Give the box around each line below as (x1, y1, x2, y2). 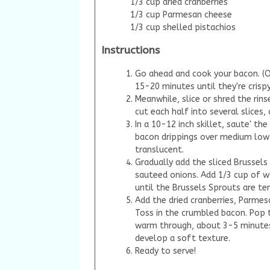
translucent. (135, 144, 184, 155)
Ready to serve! (135, 245, 196, 256)
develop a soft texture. (135, 233, 230, 243)
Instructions (101, 44, 160, 57)
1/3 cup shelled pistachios (130, 22, 236, 33)
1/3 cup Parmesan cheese (130, 9, 232, 20)
